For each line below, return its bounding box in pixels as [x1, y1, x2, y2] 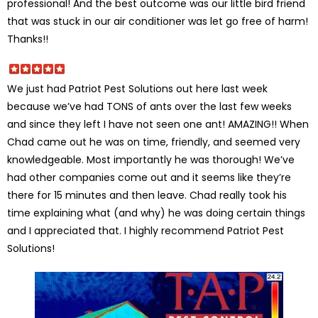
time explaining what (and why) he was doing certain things [7, 205, 305, 220]
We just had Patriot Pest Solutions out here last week [7, 81, 268, 96]
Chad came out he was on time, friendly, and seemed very [7, 134, 300, 149]
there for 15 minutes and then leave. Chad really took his [7, 187, 287, 202]
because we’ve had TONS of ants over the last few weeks [7, 99, 292, 114]
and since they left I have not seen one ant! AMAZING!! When [7, 116, 309, 131]
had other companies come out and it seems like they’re [7, 170, 291, 185]
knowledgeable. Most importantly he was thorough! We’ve [7, 152, 295, 167]
